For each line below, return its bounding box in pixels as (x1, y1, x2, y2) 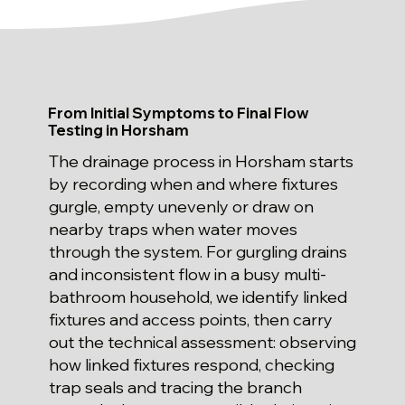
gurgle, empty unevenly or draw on (48, 196, 314, 218)
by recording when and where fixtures (48, 174, 338, 195)
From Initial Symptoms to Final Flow (48, 102, 310, 122)
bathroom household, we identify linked (48, 287, 347, 308)
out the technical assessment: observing (48, 332, 356, 353)
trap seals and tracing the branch (48, 377, 302, 399)
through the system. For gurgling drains (48, 241, 347, 263)
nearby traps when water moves (48, 219, 297, 240)
